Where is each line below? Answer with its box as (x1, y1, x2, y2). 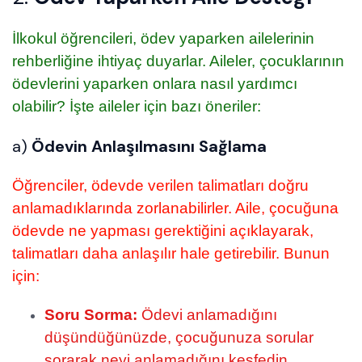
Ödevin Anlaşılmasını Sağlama (32, 136, 267, 158)
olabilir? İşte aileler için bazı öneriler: (12, 98, 261, 116)
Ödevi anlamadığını (137, 306, 277, 324)
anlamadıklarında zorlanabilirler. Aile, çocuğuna (12, 200, 339, 217)
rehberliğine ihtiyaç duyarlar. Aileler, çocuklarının (12, 53, 344, 70)
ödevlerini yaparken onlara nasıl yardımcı (12, 75, 297, 93)
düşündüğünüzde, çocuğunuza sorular (44, 329, 314, 347)
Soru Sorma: (44, 306, 137, 324)
